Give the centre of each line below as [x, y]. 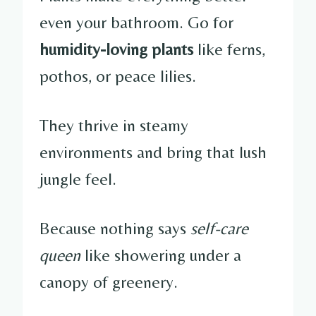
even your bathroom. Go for [136, 22]
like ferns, [229, 49]
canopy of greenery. [109, 281]
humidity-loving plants [116, 49]
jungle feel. [78, 178]
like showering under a [161, 255]
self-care [219, 228]
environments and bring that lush [153, 152]
